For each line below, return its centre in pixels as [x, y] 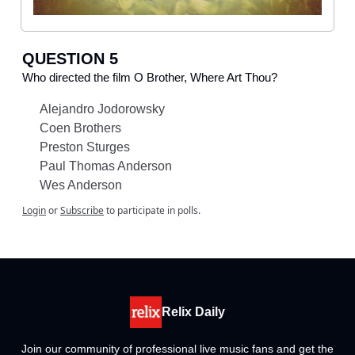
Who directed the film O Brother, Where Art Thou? [150, 77]
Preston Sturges [85, 147]
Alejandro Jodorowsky [102, 109]
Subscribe [82, 210]
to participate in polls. [152, 210]
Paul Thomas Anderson [106, 166]
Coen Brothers [80, 128]
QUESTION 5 [70, 58]
